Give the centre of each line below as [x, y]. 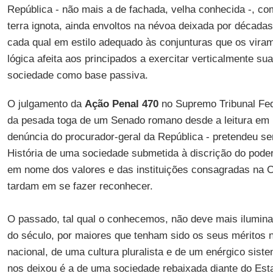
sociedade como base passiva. [77, 75]
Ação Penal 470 [121, 104]
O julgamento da [46, 104]
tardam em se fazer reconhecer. [80, 186]
